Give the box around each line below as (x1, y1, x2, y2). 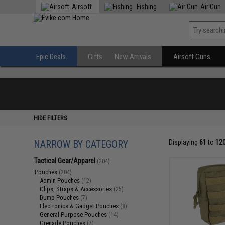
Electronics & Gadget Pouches (40, 202, 121, 210)
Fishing (135, 3, 157, 11)
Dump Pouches (40, 194, 81, 201)
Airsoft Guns (173, 52, 211, 61)
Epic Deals (36, 52, 66, 61)
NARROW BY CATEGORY (34, 138, 129, 150)
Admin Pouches (40, 177, 82, 184)
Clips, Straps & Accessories (40, 185, 114, 193)
